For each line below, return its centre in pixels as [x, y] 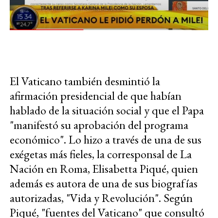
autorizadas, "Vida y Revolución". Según [101, 198]
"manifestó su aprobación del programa [99, 125]
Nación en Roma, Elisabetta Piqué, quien [104, 169]
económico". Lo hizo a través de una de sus [106, 140]
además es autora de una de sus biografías [104, 183]
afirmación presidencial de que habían [96, 96]
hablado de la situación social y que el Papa [107, 110]
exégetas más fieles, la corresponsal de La [101, 154]
